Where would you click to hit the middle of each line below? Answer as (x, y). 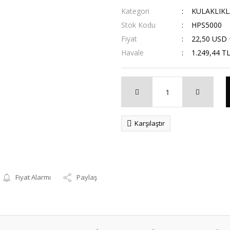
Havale (132, 53)
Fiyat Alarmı (33, 177)
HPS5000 (206, 25)
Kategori (135, 11)
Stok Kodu (138, 25)
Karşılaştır (150, 123)
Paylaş (87, 177)
